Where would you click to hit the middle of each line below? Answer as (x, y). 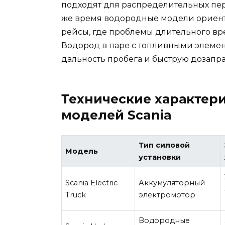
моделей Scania (117, 115)
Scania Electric (92, 183)
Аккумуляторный (172, 183)
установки (160, 157)
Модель (82, 151)
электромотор (167, 195)
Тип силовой (164, 145)
